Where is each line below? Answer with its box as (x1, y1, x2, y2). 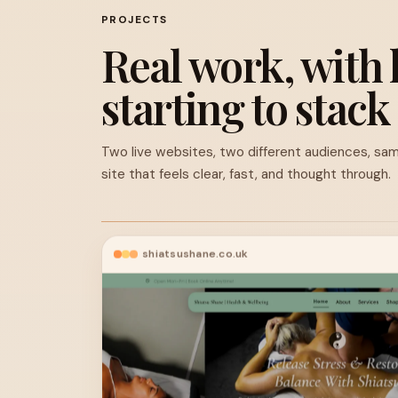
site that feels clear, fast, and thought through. (101, 164, 391, 183)
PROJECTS (101, 12, 168, 27)
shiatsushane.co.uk (142, 246, 249, 261)
